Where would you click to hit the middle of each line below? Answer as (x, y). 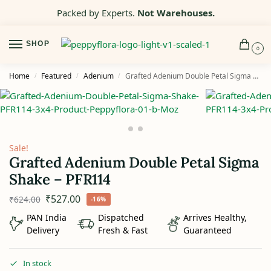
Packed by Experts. (97, 12)
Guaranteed (208, 230)
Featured (57, 76)
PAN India (46, 217)
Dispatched (121, 217)
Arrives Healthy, (215, 217)
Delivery (43, 230)
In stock (37, 263)
